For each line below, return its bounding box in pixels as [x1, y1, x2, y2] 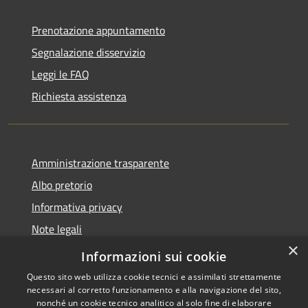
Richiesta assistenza [32, 87, 126, 104]
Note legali [32, 220, 82, 237]
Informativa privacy [32, 198, 122, 215]
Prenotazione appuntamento [32, 21, 165, 38]
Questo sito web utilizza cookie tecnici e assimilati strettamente [26, 271, 282, 283]
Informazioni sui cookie [81, 248, 227, 265]
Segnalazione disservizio [32, 43, 145, 60]
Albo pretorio [32, 176, 92, 193]
